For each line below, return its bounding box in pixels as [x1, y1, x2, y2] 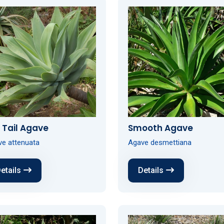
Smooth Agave [127, 121, 193, 134]
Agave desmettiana [127, 137, 191, 147]
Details [137, 165, 163, 175]
